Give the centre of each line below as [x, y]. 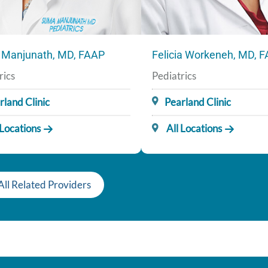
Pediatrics [174, 76]
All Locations [194, 129]
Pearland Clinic [198, 102]
